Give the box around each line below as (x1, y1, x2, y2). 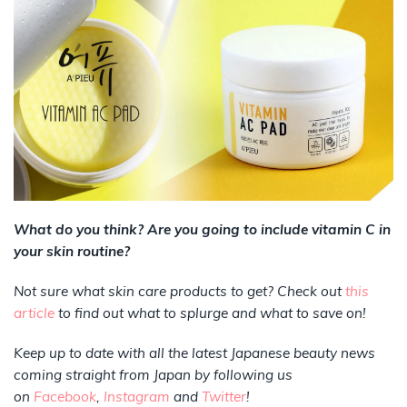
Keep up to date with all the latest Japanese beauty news (14, 343, 375, 362)
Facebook (34, 387, 96, 405)
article (14, 303, 55, 322)
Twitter (202, 387, 246, 405)
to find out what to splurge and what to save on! (55, 303, 366, 322)
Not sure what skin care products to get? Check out (14, 282, 342, 300)
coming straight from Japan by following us (14, 365, 293, 383)
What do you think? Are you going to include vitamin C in (14, 220, 391, 238)
